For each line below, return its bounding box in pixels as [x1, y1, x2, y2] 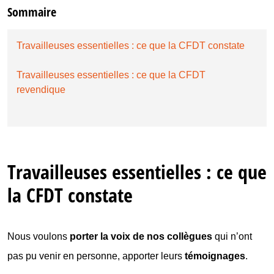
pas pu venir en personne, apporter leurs [7, 250, 185, 261]
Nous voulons [7, 231, 70, 242]
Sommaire [7, 4, 56, 20]
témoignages [185, 250, 245, 261]
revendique [17, 84, 65, 95]
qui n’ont [212, 231, 252, 242]
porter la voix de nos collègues [70, 231, 212, 242]
